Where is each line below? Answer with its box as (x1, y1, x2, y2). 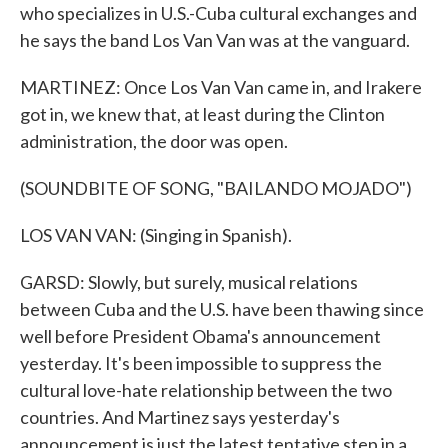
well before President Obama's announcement (20, 325, 381, 347)
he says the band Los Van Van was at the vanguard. (20, 29, 410, 51)
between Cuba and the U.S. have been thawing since (20, 298, 424, 320)
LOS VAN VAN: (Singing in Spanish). (20, 224, 292, 246)
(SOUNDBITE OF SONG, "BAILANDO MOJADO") (20, 177, 412, 199)
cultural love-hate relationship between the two (20, 379, 392, 401)
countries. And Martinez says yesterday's (20, 406, 340, 428)
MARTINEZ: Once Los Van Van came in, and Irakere (20, 76, 422, 98)
